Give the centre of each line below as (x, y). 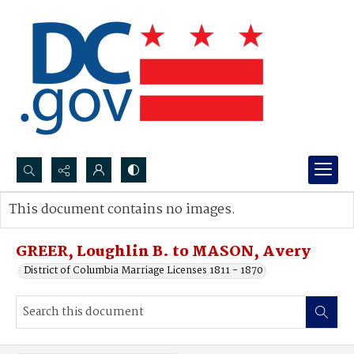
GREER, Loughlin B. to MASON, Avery (163, 252)
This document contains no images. (122, 210)
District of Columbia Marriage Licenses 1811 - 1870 (143, 271)
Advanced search (65, 226)
